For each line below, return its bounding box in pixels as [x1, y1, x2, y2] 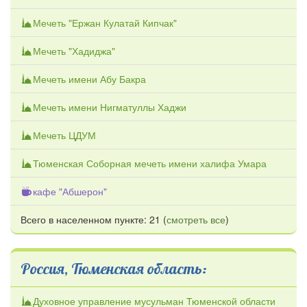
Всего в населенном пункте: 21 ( [21, 212, 167, 227]
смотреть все [167, 212, 225, 227]
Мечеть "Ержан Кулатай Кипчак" [33, 16, 177, 30]
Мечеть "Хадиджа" [33, 44, 115, 58]
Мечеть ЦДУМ [33, 128, 96, 143]
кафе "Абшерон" [33, 184, 107, 199]
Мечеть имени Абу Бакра [33, 72, 146, 86]
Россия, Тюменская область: [21, 259, 207, 279]
